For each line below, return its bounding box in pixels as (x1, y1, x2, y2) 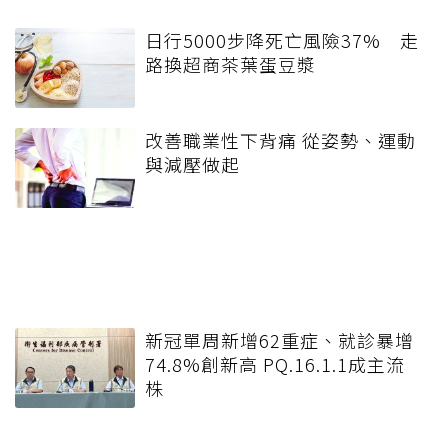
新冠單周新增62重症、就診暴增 (145, 326, 414, 353)
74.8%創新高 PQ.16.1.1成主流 (145, 350, 405, 377)
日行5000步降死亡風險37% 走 (145, 26, 419, 53)
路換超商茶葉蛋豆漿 (145, 50, 316, 77)
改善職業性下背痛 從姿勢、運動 (145, 126, 416, 153)
